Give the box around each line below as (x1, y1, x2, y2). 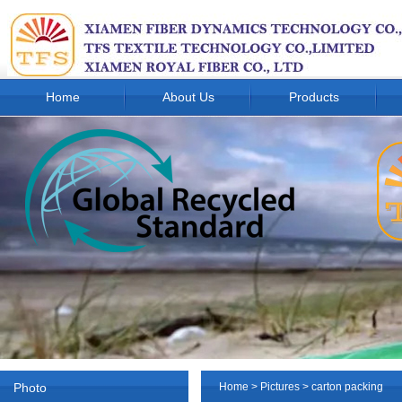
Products (289, 90, 339, 104)
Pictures (260, 380, 300, 393)
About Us (162, 90, 214, 104)
